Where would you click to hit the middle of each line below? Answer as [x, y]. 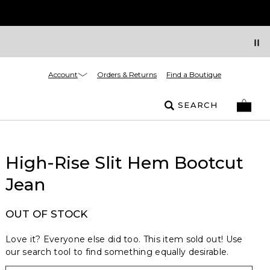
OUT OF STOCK [46, 214]
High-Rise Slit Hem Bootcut [124, 163]
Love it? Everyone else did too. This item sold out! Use [124, 239]
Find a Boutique [194, 74]
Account [63, 74]
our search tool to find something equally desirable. [117, 252]
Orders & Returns [127, 74]
